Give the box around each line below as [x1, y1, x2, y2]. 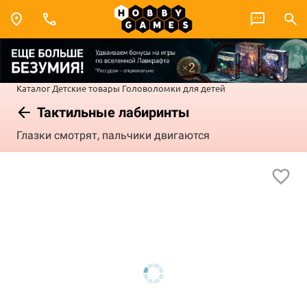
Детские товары [52, 82, 120, 94]
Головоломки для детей [122, 82, 225, 94]
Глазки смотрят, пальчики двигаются [16, 129, 210, 143]
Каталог [16, 82, 50, 94]
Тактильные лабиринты [34, 103, 190, 121]
